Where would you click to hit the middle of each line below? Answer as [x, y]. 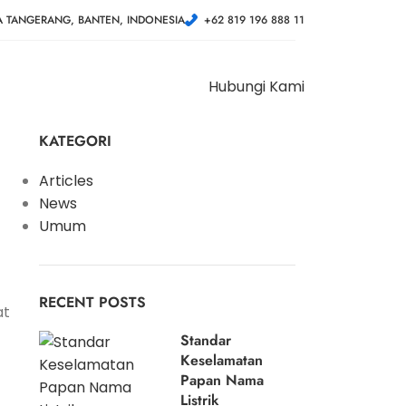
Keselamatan [222, 360]
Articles [66, 181]
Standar [206, 340]
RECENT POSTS [92, 302]
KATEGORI [75, 141]
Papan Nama [222, 380]
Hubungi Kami [256, 86]
